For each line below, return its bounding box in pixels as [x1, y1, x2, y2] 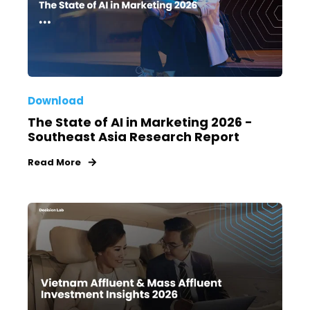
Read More [28, 155, 81, 169]
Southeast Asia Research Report [28, 127, 239, 145]
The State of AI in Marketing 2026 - [28, 113, 253, 131]
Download [28, 93, 84, 108]
